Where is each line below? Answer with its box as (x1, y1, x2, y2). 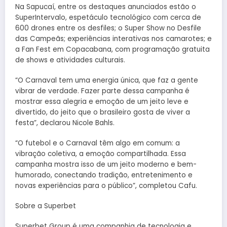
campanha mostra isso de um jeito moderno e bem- (15, 160, 197, 170)
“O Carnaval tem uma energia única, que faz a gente (15, 75, 198, 85)
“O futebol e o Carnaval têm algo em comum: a (15, 138, 180, 148)
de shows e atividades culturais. (15, 55, 125, 65)
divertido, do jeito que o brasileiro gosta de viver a (15, 107, 190, 117)
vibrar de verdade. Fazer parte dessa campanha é (15, 86, 190, 96)
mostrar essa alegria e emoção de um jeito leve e (15, 96, 188, 106)
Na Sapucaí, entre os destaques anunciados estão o (15, 2, 196, 12)
